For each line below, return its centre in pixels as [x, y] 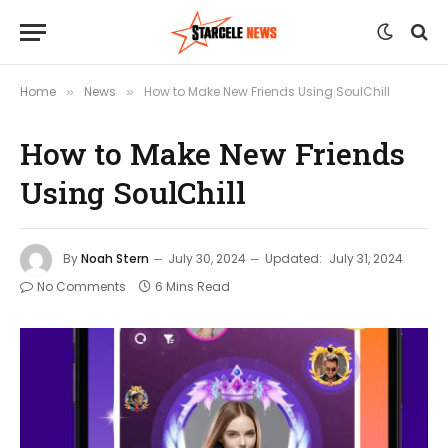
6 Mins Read [192, 286]
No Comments [81, 286]
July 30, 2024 [207, 259]
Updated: [293, 259]
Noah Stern [115, 259]
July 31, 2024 [366, 259]
